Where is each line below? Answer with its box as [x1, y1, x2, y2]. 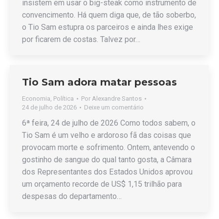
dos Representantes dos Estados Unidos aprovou [22, 167, 193, 176]
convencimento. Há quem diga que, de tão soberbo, [22, 10, 196, 20]
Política [53, 95, 74, 102]
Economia [22, 95, 50, 102]
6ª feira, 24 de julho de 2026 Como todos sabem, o [22, 118, 196, 128]
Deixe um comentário [84, 104, 144, 111]
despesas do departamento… [22, 192, 122, 201]
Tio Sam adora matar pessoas [22, 76, 177, 88]
